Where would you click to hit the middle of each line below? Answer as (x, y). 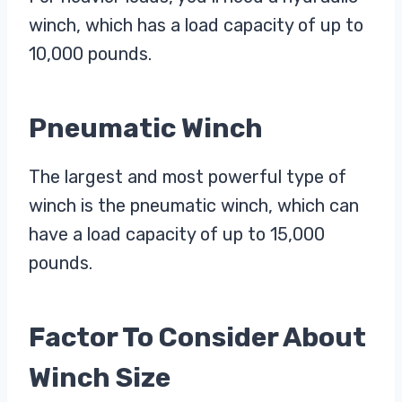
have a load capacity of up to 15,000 (177, 235)
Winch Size (100, 378)
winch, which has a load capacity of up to (196, 26)
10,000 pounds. (92, 54)
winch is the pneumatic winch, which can (194, 206)
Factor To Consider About (197, 338)
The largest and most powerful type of (188, 177)
